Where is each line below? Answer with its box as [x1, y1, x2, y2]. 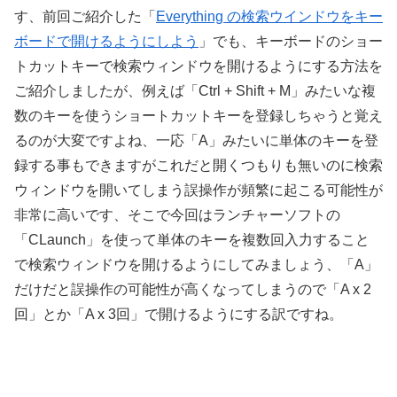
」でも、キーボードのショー [198, 34, 383, 50]
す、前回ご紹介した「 [14, 9, 156, 25]
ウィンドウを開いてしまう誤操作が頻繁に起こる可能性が [14, 183, 383, 198]
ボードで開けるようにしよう [14, 34, 198, 50]
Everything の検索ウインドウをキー [156, 9, 383, 25]
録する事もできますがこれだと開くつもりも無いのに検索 [14, 158, 383, 174]
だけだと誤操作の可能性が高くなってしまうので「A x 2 [14, 282, 371, 298]
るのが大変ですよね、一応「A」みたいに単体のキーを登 [14, 133, 378, 149]
